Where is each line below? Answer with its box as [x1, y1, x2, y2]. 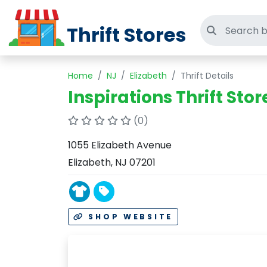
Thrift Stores [67, 21, 186, 48]
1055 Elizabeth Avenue [68, 138, 172, 152]
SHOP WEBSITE [84, 212, 173, 222]
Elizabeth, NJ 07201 [68, 156, 156, 169]
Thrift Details [181, 70, 234, 82]
